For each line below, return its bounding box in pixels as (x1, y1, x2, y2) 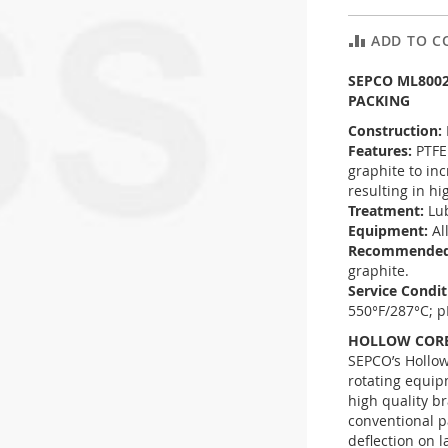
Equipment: (348, 221, 432, 241)
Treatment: (348, 201, 428, 221)
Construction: (348, 121, 446, 141)
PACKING (348, 91, 410, 111)
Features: (348, 141, 416, 161)
